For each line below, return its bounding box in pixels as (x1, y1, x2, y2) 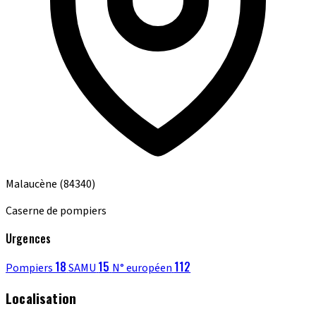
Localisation (6, 288, 77, 308)
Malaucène (6, 176, 59, 192)
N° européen (111, 260, 172, 276)
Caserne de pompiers (6, 202, 107, 219)
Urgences (6, 229, 51, 247)
